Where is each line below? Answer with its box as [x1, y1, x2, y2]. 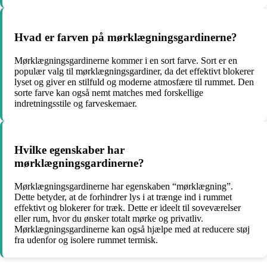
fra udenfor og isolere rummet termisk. [14, 234, 158, 245]
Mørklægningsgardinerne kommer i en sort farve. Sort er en [14, 55, 237, 66]
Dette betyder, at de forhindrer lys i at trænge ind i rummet [14, 191, 232, 202]
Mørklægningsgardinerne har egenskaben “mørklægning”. [14, 181, 233, 191]
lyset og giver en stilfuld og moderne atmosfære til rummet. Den [14, 76, 254, 87]
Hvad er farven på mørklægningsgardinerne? [14, 30, 237, 44]
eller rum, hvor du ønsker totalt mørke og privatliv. [14, 213, 203, 223]
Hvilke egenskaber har [14, 144, 125, 157]
